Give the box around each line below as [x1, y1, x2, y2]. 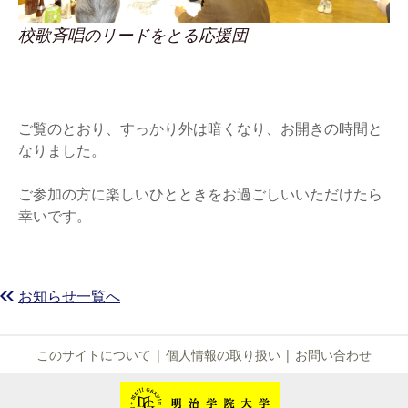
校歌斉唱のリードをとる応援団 [18, 24, 248, 46]
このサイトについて [36, 346, 151, 363]
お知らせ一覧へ [18, 286, 120, 306]
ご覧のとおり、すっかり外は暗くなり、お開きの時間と [18, 118, 382, 138]
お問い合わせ [295, 346, 372, 363]
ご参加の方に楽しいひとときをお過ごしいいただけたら [18, 184, 382, 204]
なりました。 [18, 140, 106, 160]
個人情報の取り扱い [166, 346, 280, 363]
